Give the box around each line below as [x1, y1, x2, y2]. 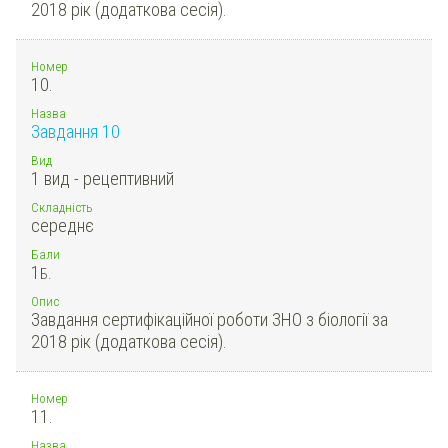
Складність [31, 198, 93, 215]
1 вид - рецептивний [31, 167, 174, 189]
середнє [31, 214, 94, 236]
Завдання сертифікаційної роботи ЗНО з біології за [31, 308, 388, 330]
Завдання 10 [31, 120, 120, 142]
